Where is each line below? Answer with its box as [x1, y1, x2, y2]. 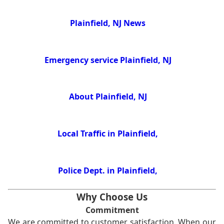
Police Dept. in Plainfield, [58, 165, 158, 176]
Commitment [85, 204, 139, 216]
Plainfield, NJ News [70, 17, 146, 28]
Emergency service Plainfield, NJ [44, 54, 171, 65]
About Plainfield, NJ [68, 91, 147, 102]
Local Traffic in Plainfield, [57, 128, 158, 139]
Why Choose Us [76, 190, 147, 203]
